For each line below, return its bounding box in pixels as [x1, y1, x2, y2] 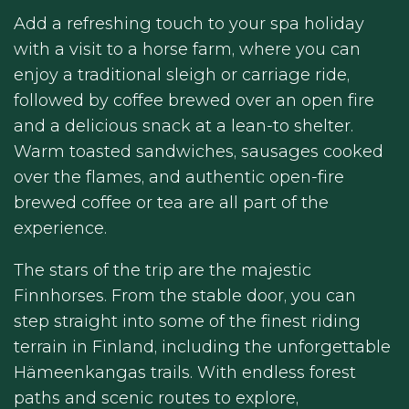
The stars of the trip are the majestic [14, 259, 311, 280]
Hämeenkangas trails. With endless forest [14, 362, 356, 383]
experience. [14, 217, 107, 238]
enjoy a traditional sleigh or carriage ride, [14, 64, 350, 85]
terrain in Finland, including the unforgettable [14, 336, 391, 357]
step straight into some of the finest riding [14, 310, 361, 331]
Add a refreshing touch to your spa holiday [14, 13, 364, 34]
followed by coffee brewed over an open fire [14, 89, 374, 110]
